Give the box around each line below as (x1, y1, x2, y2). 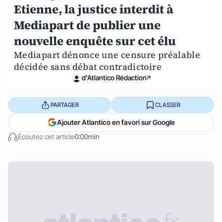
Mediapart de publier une (14, 17, 161, 33)
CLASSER (155, 101, 180, 109)
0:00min (75, 132, 100, 141)
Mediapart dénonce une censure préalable (14, 49, 201, 61)
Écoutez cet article (18, 132, 75, 141)
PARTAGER (50, 101, 79, 109)
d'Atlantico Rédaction (81, 73, 147, 82)
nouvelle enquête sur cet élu (14, 33, 176, 49)
